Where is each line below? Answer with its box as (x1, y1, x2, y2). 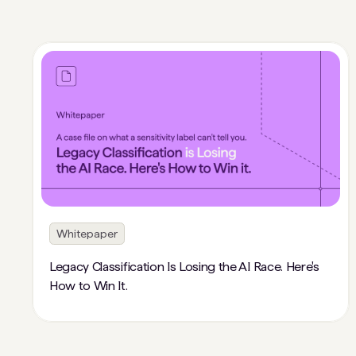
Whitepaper (56, 226, 118, 240)
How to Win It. (49, 278, 128, 294)
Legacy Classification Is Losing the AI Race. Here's (49, 259, 319, 275)
